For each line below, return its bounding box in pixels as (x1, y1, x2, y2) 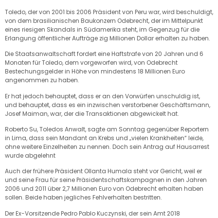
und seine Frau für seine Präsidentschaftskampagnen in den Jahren (5, 176, 207, 184)
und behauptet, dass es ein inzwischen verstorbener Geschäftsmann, (5, 100, 210, 109)
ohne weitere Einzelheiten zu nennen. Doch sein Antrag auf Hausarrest (5, 142, 209, 151)
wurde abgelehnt (5, 151, 55, 160)
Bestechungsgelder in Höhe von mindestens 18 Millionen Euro (5, 67, 185, 76)
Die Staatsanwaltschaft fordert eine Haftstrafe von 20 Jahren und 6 (5, 50, 203, 58)
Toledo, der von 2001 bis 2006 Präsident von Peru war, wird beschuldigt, (5, 7, 213, 16)
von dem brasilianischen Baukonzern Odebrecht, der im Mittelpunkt (5, 16, 203, 25)
